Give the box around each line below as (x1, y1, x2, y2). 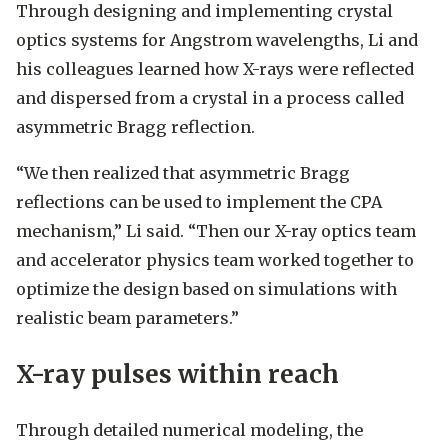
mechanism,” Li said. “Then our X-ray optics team (16, 220, 416, 241)
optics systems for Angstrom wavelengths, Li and (16, 30, 418, 51)
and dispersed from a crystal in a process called (16, 88, 404, 109)
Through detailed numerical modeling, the (16, 419, 363, 440)
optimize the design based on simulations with (16, 278, 397, 299)
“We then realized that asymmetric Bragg (16, 162, 350, 183)
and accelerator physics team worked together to (16, 249, 414, 270)
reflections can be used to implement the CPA (16, 191, 382, 212)
